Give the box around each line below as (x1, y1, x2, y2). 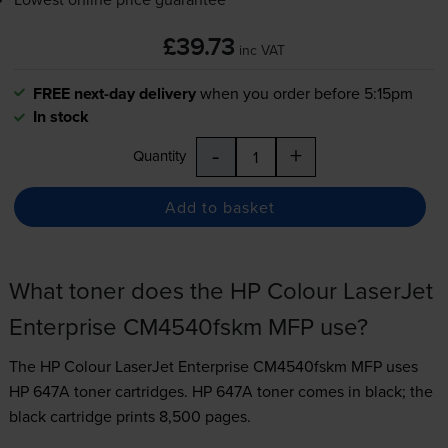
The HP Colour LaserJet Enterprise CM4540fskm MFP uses (8, 355, 418, 378)
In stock (32, 105, 89, 129)
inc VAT (239, 39, 285, 60)
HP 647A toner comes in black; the (191, 380, 433, 403)
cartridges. (110, 380, 192, 403)
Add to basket (164, 195, 275, 218)
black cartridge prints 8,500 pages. (8, 405, 251, 428)
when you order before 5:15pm (199, 82, 413, 105)
